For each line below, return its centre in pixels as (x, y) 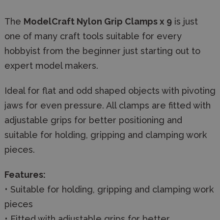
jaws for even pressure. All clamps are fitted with (108, 105)
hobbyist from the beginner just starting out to (102, 51)
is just (185, 21)
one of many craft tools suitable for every (93, 36)
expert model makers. (51, 66)
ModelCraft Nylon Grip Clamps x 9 (98, 21)
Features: (25, 175)
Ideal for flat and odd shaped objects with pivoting (110, 91)
